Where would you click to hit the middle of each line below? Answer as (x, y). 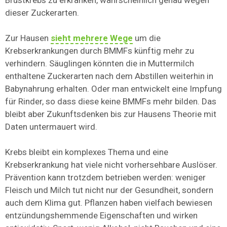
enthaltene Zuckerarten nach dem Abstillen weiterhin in (109, 76)
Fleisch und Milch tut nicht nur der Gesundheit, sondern (109, 190)
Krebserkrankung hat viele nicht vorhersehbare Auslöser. (111, 165)
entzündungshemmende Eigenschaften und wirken (101, 216)
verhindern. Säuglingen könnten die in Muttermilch (100, 64)
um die (147, 38)
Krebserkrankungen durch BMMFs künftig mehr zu (100, 51)
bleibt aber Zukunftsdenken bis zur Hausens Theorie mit (111, 114)
